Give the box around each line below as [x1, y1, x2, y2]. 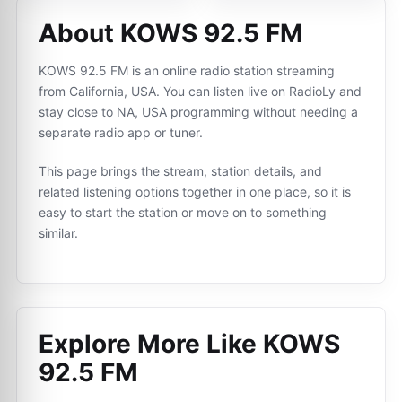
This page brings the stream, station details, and [39, 163, 322, 179]
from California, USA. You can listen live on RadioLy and [39, 83, 362, 99]
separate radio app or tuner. [39, 125, 203, 140]
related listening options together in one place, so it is [39, 184, 351, 199]
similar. [39, 225, 78, 240]
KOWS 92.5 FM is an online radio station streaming [39, 63, 335, 78]
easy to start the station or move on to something [39, 205, 327, 220]
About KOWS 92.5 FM [39, 18, 303, 48]
